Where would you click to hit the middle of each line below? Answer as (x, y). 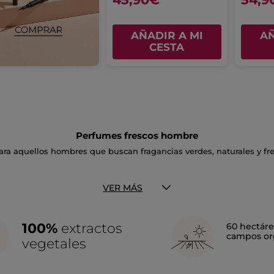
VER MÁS (123, 187)
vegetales (54, 243)
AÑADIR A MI (167, 36)
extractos (90, 228)
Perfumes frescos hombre (137, 135)
